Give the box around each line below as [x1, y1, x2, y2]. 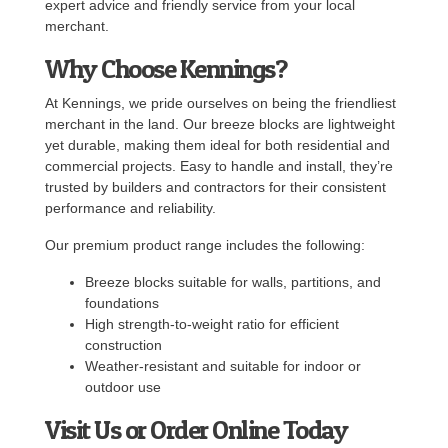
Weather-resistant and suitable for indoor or [85, 357, 361, 374]
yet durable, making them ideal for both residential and [45, 136, 390, 153]
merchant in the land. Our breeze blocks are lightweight [45, 115, 395, 132]
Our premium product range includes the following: [45, 236, 365, 253]
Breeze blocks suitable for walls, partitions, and [85, 273, 381, 290]
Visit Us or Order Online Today [45, 413, 347, 445]
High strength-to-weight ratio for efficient [85, 315, 339, 332]
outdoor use [85, 378, 161, 395]
